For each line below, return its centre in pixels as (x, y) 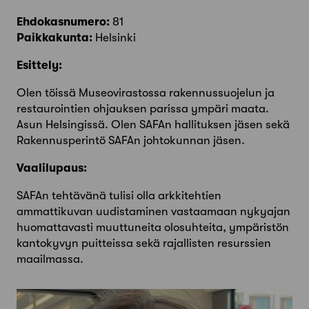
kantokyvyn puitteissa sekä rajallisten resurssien (144, 243)
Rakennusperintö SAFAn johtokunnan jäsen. (131, 141)
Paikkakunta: (54, 38)
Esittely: (39, 66)
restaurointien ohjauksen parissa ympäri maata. (143, 109)
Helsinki (114, 38)
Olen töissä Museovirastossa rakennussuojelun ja (146, 93)
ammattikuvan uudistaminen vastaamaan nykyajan (153, 212)
